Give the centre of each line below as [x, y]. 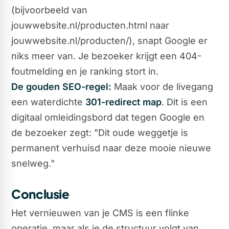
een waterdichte [48, 102]
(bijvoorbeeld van [49, 10]
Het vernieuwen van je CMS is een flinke [100, 213]
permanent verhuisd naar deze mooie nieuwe [111, 148]
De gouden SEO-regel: [61, 86]
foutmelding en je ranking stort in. [85, 71]
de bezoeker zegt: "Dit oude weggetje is [100, 132]
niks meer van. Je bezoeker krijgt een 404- [106, 56]
